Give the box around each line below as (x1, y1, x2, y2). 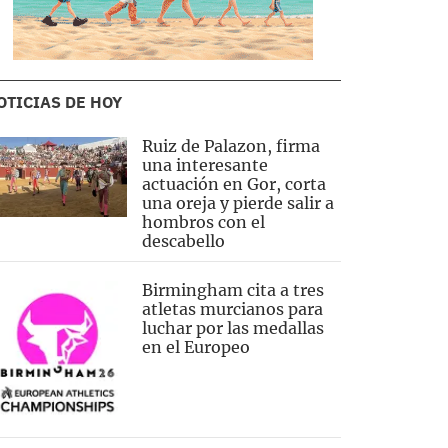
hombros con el (141, 212, 265, 232)
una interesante (141, 155, 268, 175)
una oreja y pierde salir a (141, 193, 334, 213)
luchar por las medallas (141, 318, 324, 338)
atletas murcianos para (141, 299, 323, 319)
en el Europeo (141, 337, 250, 357)
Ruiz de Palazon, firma (141, 136, 320, 156)
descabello (141, 231, 225, 251)
